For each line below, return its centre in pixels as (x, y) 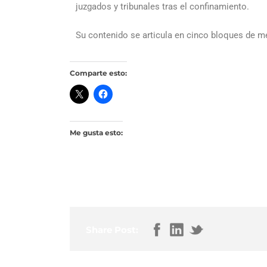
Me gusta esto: (96, 133)
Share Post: (112, 230)
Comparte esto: (98, 73)
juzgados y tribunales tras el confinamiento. (162, 7)
